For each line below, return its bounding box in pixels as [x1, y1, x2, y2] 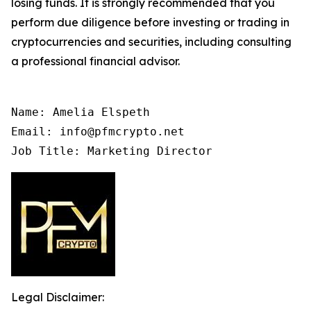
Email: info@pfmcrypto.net [11, 125, 185, 139]
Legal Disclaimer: [11, 290, 104, 305]
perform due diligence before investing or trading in [11, 15, 289, 30]
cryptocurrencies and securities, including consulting [11, 35, 292, 49]
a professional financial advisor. [11, 54, 180, 69]
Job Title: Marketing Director [11, 144, 212, 158]
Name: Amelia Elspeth [11, 106, 150, 119]
